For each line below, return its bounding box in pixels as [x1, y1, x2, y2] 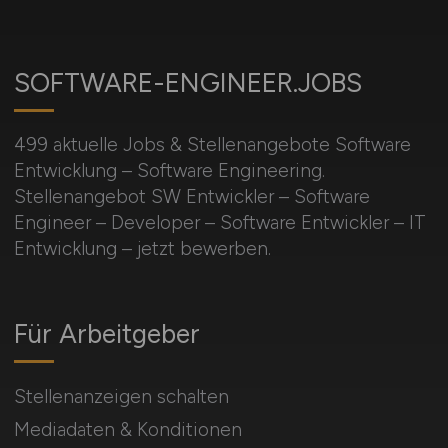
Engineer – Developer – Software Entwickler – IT [13, 210, 426, 234]
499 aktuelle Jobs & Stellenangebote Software [13, 132, 411, 156]
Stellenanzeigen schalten [13, 384, 229, 408]
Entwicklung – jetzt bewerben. [13, 236, 271, 260]
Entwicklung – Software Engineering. [13, 158, 325, 182]
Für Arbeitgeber [13, 317, 200, 350]
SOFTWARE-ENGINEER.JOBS [13, 66, 362, 99]
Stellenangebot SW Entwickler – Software [13, 184, 370, 208]
